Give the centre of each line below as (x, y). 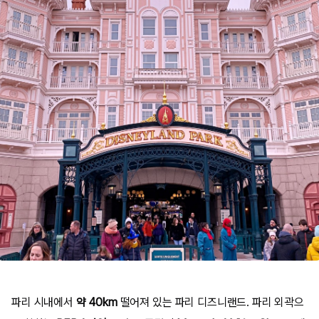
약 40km (96, 302)
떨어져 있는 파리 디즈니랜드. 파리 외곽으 (210, 302)
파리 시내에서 (44, 302)
